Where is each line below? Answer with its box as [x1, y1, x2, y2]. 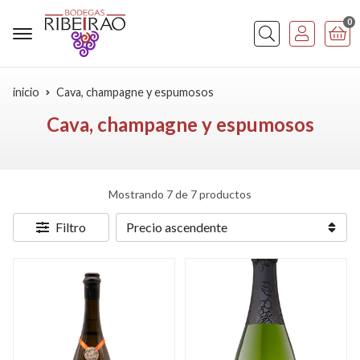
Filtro [55, 219, 86, 235]
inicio [13, 85, 39, 100]
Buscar [253, 37, 292, 53]
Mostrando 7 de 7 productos [108, 187, 252, 202]
